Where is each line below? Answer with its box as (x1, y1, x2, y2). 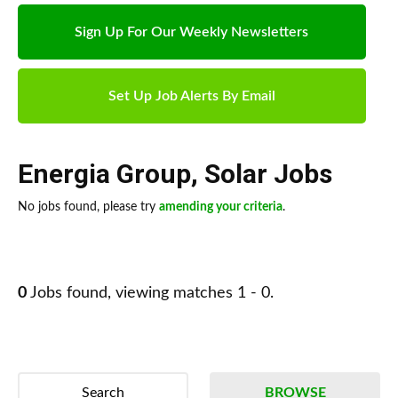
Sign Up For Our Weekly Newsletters (75, 25, 309, 40)
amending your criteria (159, 201, 283, 214)
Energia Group (18, 158, 191, 190)
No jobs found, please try (18, 201, 159, 214)
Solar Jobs (204, 158, 332, 190)
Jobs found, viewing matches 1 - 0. (27, 285, 274, 302)
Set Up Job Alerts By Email (107, 89, 275, 104)
